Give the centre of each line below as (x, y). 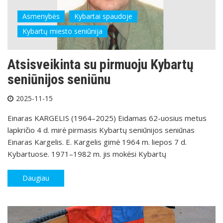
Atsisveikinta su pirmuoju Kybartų (101, 64)
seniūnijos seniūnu (59, 79)
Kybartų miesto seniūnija (62, 31)
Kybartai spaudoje (103, 16)
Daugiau (36, 178)
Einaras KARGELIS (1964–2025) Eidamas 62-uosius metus (107, 118)
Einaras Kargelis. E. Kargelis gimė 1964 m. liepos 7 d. (97, 142)
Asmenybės (41, 16)
